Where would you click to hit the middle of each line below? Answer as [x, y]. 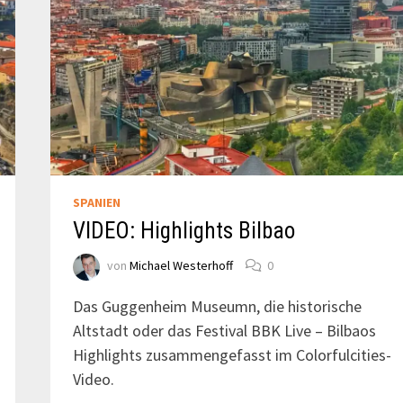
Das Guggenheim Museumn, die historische [217, 306]
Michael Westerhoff [181, 266]
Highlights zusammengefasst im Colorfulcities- [232, 354]
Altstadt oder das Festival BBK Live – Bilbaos [224, 330]
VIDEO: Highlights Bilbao [184, 230]
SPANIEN [96, 202]
